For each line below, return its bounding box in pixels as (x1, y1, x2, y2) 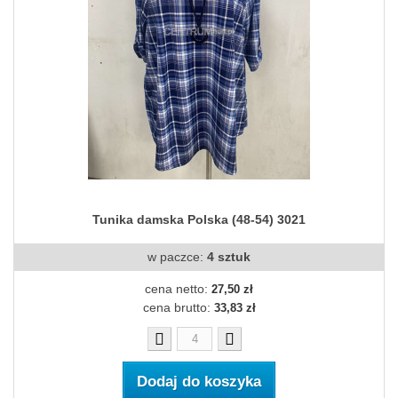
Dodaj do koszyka (137, 373, 261, 391)
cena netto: (145, 282, 211, 297)
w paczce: (147, 250, 207, 265)
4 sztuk (207, 250, 251, 265)
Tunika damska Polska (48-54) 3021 (92, 212, 306, 227)
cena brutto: (142, 300, 214, 315)
